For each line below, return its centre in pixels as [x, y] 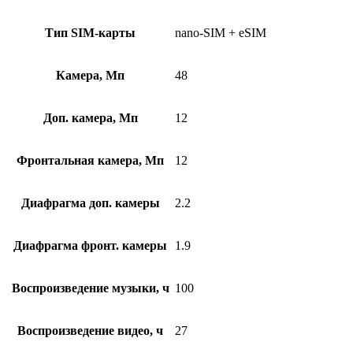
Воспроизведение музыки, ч [90, 288]
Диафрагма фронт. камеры [90, 245]
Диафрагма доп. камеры [90, 203]
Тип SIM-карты [90, 32]
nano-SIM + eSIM [221, 32]
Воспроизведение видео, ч [90, 330]
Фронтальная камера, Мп [90, 160]
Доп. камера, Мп [90, 117]
